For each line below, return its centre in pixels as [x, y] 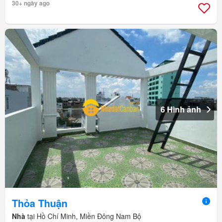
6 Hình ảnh [181, 110]
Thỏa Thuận [40, 203]
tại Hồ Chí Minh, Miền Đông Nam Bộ [83, 216]
